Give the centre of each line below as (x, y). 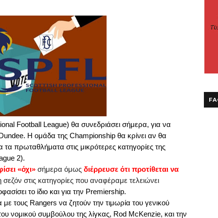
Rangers (43, 203)
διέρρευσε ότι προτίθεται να (131, 169)
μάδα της (54, 136)
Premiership (105, 191)
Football (29, 124)
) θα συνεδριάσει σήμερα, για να (119, 124)
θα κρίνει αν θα (141, 136)
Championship (92, 136)
